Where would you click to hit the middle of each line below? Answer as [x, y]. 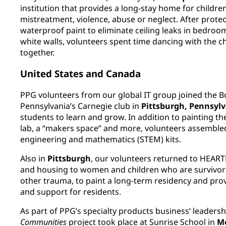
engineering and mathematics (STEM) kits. [101, 139]
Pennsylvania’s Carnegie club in [81, 106]
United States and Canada [80, 74]
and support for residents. [71, 191]
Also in [34, 158]
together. [37, 52]
